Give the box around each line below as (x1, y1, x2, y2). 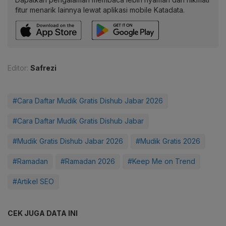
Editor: (8, 64, 28, 73)
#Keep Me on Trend (128, 157, 195, 166)
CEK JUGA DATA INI (8, 209, 78, 218)
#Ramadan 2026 (61, 157, 115, 166)
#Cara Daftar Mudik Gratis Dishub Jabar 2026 (13, 96, 163, 105)
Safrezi (30, 64, 56, 73)
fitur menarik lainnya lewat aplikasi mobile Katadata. (15, 6, 185, 15)
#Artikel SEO (13, 177, 54, 186)
